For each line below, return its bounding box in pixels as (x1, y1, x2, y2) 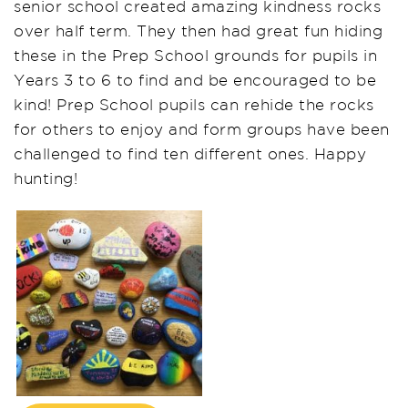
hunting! (14, 168, 77, 187)
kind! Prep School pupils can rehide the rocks (14, 95, 374, 113)
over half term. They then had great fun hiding (14, 21, 382, 39)
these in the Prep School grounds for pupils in (14, 46, 377, 64)
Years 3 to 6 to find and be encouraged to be (14, 70, 376, 88)
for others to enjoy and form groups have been (14, 119, 390, 138)
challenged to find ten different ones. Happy (14, 144, 366, 162)
